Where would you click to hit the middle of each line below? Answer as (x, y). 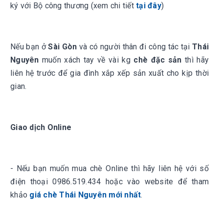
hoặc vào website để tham (155, 182)
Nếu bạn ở (29, 47)
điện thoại (32, 182)
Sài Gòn (63, 47)
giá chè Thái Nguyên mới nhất (85, 195)
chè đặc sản (158, 60)
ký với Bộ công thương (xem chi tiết (73, 6)
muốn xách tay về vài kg (86, 60)
